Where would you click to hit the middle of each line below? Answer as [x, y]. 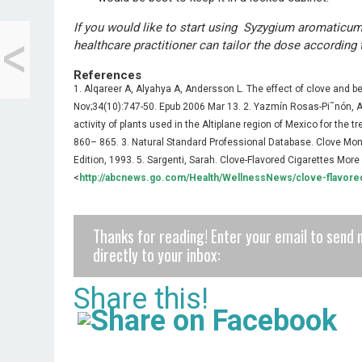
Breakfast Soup [139, 52]
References [108, 75]
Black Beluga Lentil [147, 37]
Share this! [141, 299]
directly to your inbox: [157, 255]
